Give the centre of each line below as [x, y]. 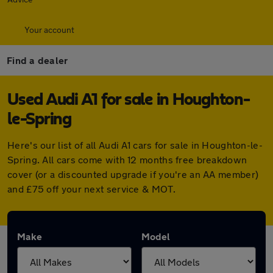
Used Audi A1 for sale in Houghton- [129, 100]
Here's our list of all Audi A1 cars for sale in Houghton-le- [135, 145]
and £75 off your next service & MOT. [91, 189]
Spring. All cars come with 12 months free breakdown [127, 159]
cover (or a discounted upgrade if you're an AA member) [133, 174]
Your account [49, 30]
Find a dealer [37, 60]
